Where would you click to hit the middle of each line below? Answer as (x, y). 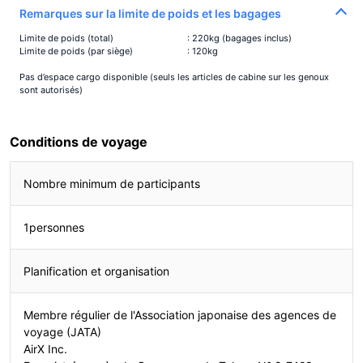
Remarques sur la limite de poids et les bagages (150, 13)
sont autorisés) (51, 90)
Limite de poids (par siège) (76, 51)
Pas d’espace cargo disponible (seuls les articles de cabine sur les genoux (174, 77)
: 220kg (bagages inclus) (239, 38)
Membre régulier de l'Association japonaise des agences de (180, 314)
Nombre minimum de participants (112, 183)
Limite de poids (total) (66, 38)
